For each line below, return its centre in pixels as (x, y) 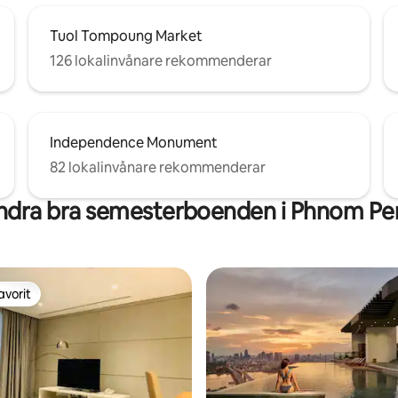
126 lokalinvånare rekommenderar (161, 60)
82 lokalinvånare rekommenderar (158, 167)
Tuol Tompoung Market (126, 36)
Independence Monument (134, 142)
